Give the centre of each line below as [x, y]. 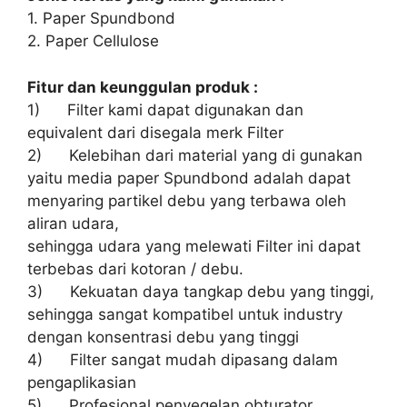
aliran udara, [73, 223]
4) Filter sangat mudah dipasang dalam [183, 359]
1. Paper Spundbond [101, 18]
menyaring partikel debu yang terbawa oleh [187, 200]
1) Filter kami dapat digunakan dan [165, 109]
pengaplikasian [82, 382]
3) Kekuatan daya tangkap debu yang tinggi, [201, 291]
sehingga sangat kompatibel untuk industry [185, 314]
